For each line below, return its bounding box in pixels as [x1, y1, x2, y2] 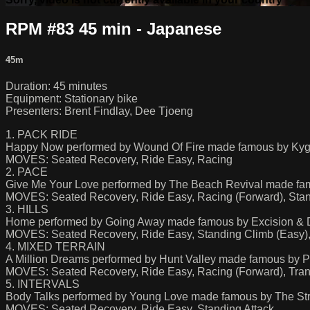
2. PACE [6, 165, 48, 178]
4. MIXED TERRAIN [6, 240, 105, 253]
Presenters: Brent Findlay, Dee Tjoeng [6, 104, 193, 117]
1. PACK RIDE [6, 128, 77, 140]
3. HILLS [6, 203, 48, 215]
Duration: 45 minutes [6, 80, 107, 92]
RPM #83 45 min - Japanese [6, 19, 221, 39]
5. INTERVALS [6, 277, 80, 290]
